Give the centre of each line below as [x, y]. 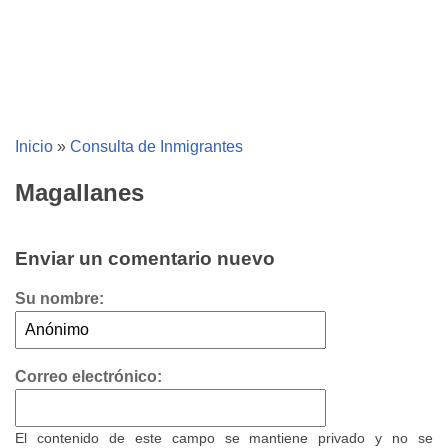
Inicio [34, 146]
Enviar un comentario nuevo [145, 259]
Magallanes [79, 193]
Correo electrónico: [88, 377]
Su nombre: [59, 299]
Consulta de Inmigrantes [156, 146]
